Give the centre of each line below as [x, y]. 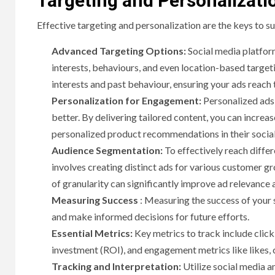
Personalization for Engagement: [127, 101]
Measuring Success [95, 200]
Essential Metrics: [92, 233]
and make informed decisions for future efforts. [150, 217]
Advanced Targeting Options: [120, 51]
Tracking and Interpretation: [116, 266]
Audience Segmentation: [107, 150]
